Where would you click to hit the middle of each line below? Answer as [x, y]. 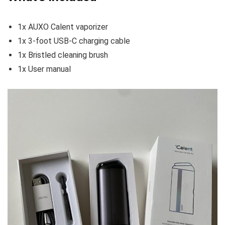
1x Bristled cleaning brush [63, 55]
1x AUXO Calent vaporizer [63, 27]
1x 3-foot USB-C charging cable [74, 41]
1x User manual [44, 69]
